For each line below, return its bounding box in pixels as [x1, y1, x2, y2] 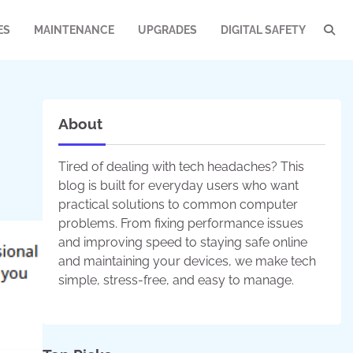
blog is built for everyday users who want [58, 178, 299, 193]
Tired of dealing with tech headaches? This [58, 159, 304, 174]
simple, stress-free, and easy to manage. [58, 273, 294, 288]
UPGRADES [138, 23, 197, 36]
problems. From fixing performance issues [58, 216, 303, 231]
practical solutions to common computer [58, 197, 298, 212]
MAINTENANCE [34, 23, 114, 36]
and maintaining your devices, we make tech [58, 254, 316, 269]
